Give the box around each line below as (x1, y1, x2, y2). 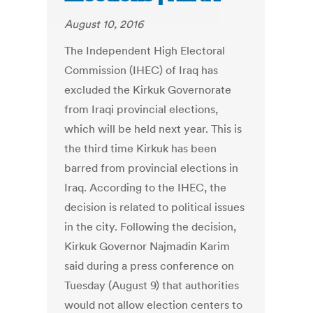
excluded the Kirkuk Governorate (64, 82, 232, 97)
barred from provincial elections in (64, 161, 239, 175)
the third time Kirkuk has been (64, 141, 217, 156)
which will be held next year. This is (64, 122, 242, 136)
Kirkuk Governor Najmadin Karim (64, 239, 231, 254)
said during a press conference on (64, 259, 235, 273)
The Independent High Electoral (64, 43, 226, 58)
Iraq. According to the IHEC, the (64, 180, 227, 195)
